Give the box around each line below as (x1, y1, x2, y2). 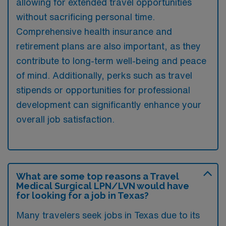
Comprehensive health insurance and (16, 27, 172, 36)
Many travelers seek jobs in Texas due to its (16, 210, 200, 219)
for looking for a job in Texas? (16, 190, 149, 201)
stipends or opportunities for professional (16, 85, 190, 94)
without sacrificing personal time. (16, 12, 155, 21)
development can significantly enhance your (16, 100, 201, 109)
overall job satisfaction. (16, 115, 115, 124)
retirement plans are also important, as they (16, 41, 201, 50)
